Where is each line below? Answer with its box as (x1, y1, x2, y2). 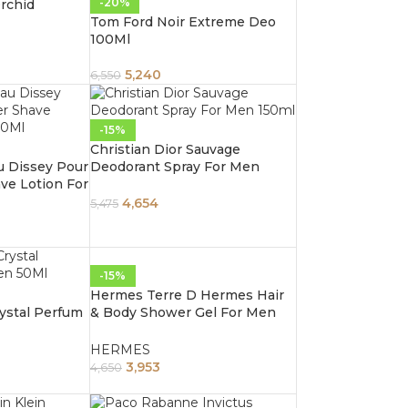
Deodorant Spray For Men (89, 158, 260, 176)
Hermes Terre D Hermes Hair (89, 287, 284, 304)
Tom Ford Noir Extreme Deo (89, 14, 276, 31)
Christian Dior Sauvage (89, 141, 240, 158)
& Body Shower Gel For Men (89, 304, 276, 321)
